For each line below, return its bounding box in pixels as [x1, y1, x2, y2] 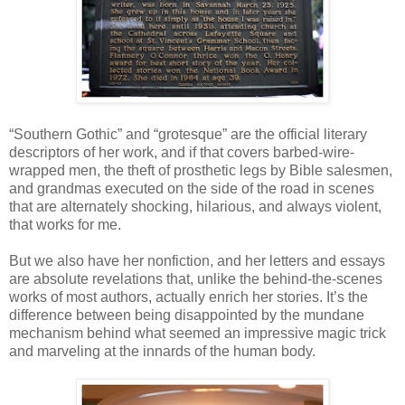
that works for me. [9, 216, 121, 232]
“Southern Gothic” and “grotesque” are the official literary [9, 126, 367, 142]
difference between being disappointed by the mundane [9, 306, 364, 323]
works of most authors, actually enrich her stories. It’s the [9, 288, 368, 305]
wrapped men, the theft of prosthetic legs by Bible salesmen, [9, 162, 392, 178]
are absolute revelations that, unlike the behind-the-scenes [9, 270, 382, 287]
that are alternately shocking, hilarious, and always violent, [9, 198, 381, 214]
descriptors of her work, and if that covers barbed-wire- [9, 144, 354, 160]
